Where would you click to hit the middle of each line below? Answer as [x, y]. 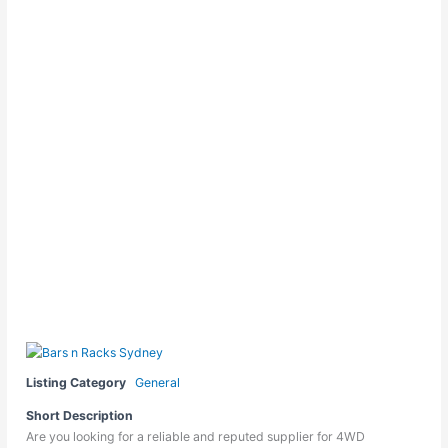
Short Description [80, 415]
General [158, 382]
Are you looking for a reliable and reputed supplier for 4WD [196, 436]
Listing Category [76, 382]
